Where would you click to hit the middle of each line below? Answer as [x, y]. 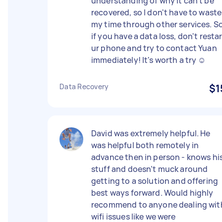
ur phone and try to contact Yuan [154, 48]
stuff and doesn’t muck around [150, 169]
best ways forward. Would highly [152, 193]
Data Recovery [84, 86]
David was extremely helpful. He [151, 133]
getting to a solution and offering [155, 181]
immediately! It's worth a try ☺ [149, 60]
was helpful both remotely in [145, 145]
